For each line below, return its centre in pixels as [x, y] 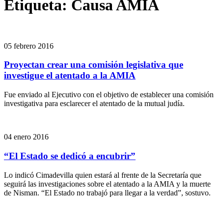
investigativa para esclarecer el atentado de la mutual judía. [94, 104]
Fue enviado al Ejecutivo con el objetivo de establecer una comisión [109, 95]
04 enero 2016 [26, 137]
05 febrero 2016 [29, 46]
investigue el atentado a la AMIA [70, 76]
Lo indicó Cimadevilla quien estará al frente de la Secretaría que [103, 175]
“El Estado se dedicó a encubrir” [70, 156]
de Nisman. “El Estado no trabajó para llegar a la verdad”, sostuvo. [107, 192]
